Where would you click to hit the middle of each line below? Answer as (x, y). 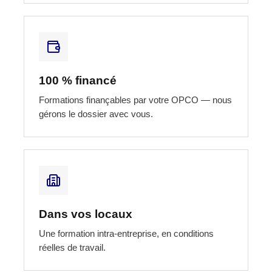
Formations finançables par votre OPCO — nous (135, 100)
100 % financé (78, 80)
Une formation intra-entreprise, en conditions (126, 233)
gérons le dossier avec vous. (96, 114)
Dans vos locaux (86, 214)
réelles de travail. (72, 247)
